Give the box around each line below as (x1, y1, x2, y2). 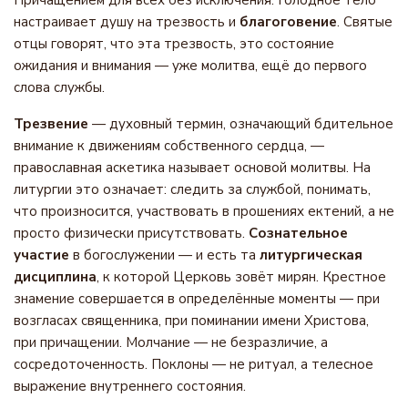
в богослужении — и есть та (69, 246, 260, 264)
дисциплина (14, 268, 97, 286)
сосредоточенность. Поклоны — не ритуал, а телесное (14, 355, 373, 373)
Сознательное (249, 224, 348, 242)
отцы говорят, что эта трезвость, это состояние (14, 35, 334, 53)
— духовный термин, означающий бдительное (88, 115, 393, 133)
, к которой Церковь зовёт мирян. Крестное (97, 268, 386, 286)
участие (14, 246, 69, 264)
